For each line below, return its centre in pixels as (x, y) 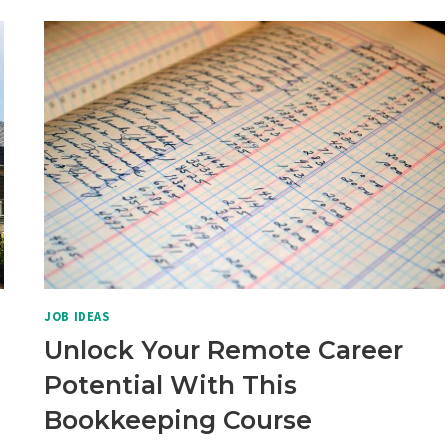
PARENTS (157, 89)
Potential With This (171, 384)
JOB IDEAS (77, 316)
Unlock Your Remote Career (224, 349)
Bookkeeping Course (178, 419)
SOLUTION (161, 20)
